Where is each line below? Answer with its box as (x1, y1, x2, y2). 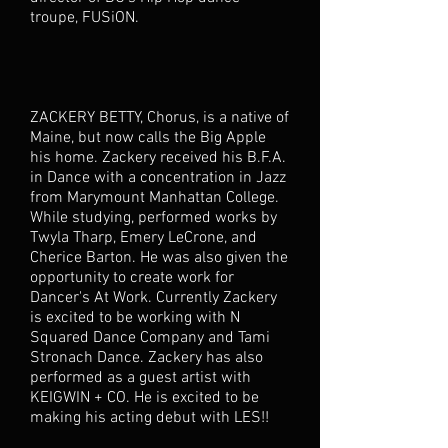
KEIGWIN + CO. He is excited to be (30, 388, 259, 408)
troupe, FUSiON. (30, 8, 143, 28)
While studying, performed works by (30, 208, 277, 228)
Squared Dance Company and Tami (30, 328, 270, 348)
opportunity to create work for (30, 268, 234, 288)
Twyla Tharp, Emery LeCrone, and (30, 228, 257, 248)
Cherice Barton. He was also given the (30, 248, 288, 268)
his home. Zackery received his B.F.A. (30, 148, 286, 168)
